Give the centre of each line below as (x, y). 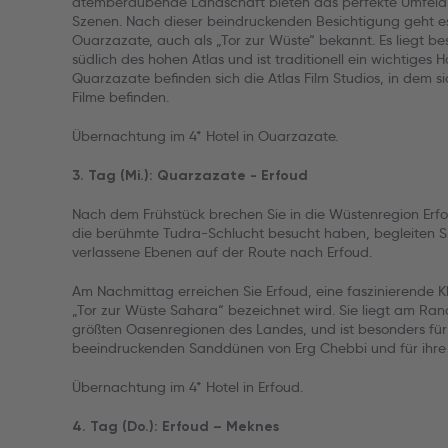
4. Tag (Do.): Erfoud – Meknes (175, 426)
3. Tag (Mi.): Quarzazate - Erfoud (190, 175)
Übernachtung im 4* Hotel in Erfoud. (187, 387)
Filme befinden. (120, 97)
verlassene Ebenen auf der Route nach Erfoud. (222, 252)
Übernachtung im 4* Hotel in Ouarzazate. (205, 136)
